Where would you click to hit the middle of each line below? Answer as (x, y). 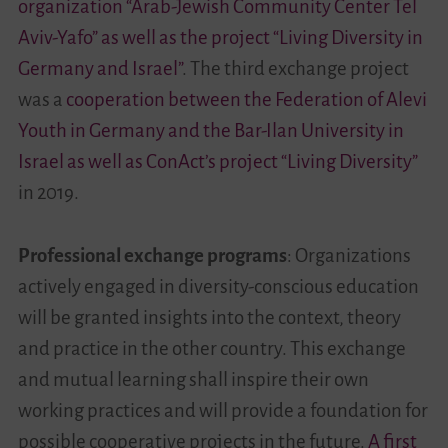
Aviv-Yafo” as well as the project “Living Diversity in (220, 38)
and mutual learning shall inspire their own (193, 380)
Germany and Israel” (99, 69)
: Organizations (348, 256)
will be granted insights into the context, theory (209, 318)
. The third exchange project (295, 69)
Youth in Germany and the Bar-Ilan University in (210, 131)
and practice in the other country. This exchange (211, 349)
